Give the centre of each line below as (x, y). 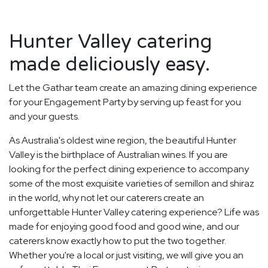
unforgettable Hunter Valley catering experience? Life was (134, 212)
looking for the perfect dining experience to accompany (129, 169)
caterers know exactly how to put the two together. (118, 241)
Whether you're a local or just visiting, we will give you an (126, 255)
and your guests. (44, 117)
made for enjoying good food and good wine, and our (124, 227)
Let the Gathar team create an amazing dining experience (133, 88)
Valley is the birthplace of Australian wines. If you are (118, 155)
